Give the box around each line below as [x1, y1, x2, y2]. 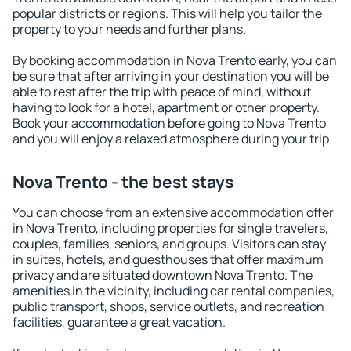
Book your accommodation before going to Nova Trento [13, 114, 326, 132]
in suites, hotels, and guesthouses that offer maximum [13, 251, 324, 268]
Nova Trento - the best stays [13, 171, 233, 193]
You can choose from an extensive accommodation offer [13, 204, 334, 221]
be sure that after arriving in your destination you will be [13, 67, 329, 85]
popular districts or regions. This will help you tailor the [13, 5, 322, 22]
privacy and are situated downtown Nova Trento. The [13, 266, 313, 284]
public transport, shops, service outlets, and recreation [13, 298, 324, 315]
